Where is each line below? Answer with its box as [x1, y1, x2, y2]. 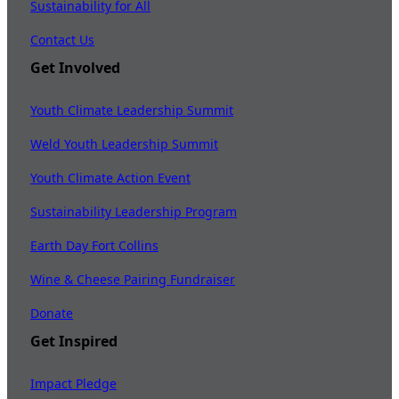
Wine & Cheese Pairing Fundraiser [30, 271, 236, 289]
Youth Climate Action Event [30, 169, 191, 187]
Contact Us [30, 31, 95, 49]
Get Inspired [30, 331, 118, 352]
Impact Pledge [30, 375, 118, 393]
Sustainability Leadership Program [30, 203, 238, 221]
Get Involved [30, 58, 121, 78]
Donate [30, 305, 74, 322]
